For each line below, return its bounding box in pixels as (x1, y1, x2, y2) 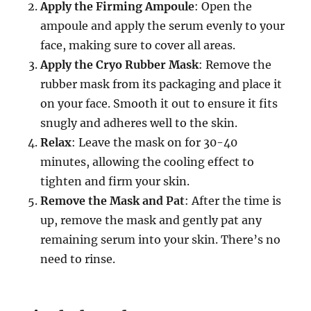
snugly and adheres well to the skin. (40, 116, 238, 131)
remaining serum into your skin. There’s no (40, 233, 281, 247)
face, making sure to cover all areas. (40, 38, 236, 53)
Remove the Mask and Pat (40, 194, 185, 208)
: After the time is (185, 194, 282, 208)
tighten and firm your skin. (40, 174, 190, 189)
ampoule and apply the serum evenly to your (40, 19, 285, 33)
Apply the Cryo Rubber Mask (40, 58, 199, 72)
